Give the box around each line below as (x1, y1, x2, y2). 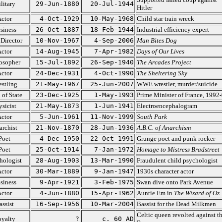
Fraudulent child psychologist (136, 157, 218, 164)
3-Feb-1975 (94, 178, 134, 186)
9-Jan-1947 (94, 167, 134, 175)
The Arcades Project (136, 58, 191, 66)
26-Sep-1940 (90, 58, 134, 66)
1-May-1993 (94, 91, 134, 99)
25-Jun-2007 (90, 80, 134, 88)
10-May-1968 (90, 15, 134, 22)
